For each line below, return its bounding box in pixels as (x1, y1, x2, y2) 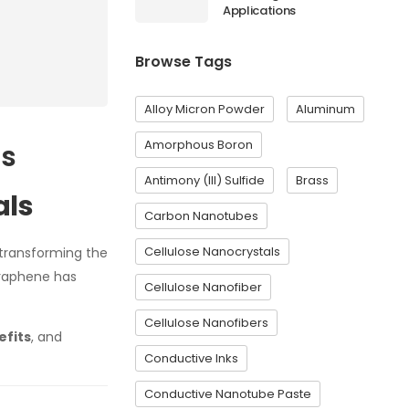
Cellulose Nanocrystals (144, 243, 280, 260)
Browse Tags (135, 51, 232, 72)
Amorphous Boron (144, 136, 253, 153)
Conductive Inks (144, 350, 238, 367)
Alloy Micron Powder (144, 100, 265, 118)
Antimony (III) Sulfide (144, 172, 265, 189)
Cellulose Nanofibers (144, 314, 268, 331)
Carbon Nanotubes (144, 207, 258, 225)
